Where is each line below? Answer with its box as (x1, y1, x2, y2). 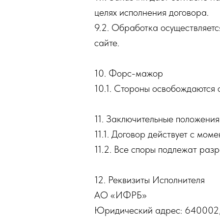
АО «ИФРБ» (94, 189, 147, 201)
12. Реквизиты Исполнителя (94, 174, 205, 186)
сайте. (94, 37, 119, 49)
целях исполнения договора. (94, 6, 209, 18)
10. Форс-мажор (94, 67, 163, 79)
